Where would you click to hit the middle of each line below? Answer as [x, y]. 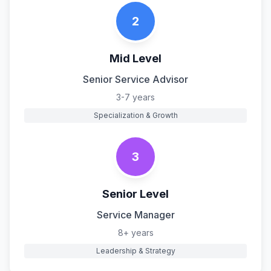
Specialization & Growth [135, 115]
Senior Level [135, 194]
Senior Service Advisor [135, 79]
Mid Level [135, 58]
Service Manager [135, 214]
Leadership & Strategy [135, 250]
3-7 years [135, 97]
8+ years [135, 232]
